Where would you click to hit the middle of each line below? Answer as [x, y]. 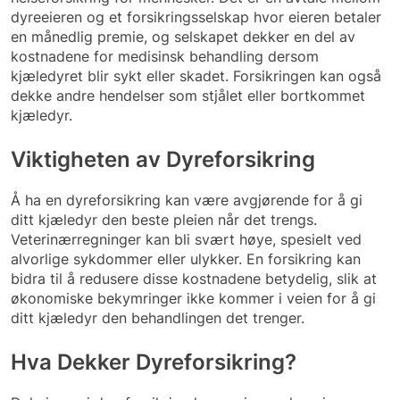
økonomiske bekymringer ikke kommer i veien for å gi [193, 298]
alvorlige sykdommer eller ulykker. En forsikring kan [186, 258]
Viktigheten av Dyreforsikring [163, 159]
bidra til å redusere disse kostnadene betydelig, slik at [194, 278]
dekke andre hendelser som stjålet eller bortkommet [188, 96]
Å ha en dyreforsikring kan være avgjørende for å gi [187, 200]
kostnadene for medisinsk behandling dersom [165, 56]
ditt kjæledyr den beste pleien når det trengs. [164, 219]
